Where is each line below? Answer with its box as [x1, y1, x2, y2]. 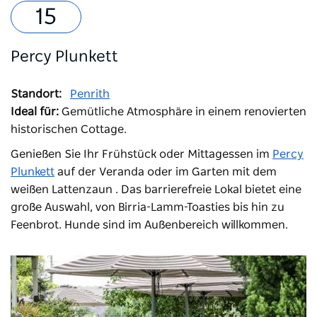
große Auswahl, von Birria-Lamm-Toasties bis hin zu [11, 202, 284, 214]
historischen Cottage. [11, 124, 127, 136]
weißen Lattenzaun [11, 184, 113, 196]
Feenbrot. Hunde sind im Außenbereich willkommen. [11, 219, 288, 231]
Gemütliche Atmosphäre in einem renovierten [59, 106, 306, 118]
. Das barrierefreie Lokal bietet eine [115, 184, 301, 196]
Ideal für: [11, 106, 59, 118]
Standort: [11, 88, 62, 100]
